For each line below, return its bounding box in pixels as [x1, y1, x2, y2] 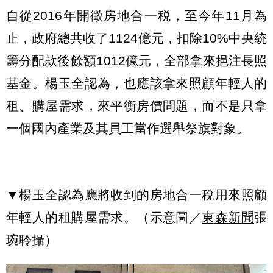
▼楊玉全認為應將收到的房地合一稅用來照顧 [6, 187, 267, 202]
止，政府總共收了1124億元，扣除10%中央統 [6, 31, 267, 46]
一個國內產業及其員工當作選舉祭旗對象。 [6, 121, 249, 136]
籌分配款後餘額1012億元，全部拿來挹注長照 [6, 54, 267, 68]
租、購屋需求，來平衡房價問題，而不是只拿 [6, 99, 267, 113]
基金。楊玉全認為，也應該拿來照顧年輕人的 [6, 76, 267, 91]
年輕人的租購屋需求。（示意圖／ [6, 210, 202, 224]
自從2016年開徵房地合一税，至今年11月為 [6, 9, 267, 23]
